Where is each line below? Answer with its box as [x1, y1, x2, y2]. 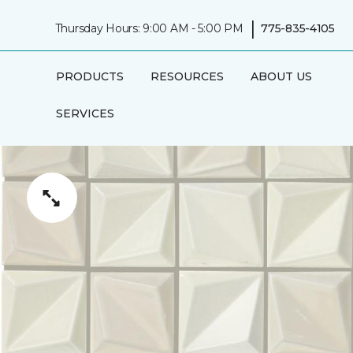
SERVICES [55, 106, 114, 121]
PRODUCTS [55, 69, 124, 84]
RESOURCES [150, 69, 224, 84]
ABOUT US [250, 69, 312, 84]
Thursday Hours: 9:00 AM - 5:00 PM [54, 20, 243, 35]
